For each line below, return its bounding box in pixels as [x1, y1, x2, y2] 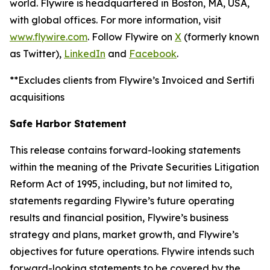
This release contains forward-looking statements [10, 144, 240, 156]
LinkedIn [64, 48, 105, 60]
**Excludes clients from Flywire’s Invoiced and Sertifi [10, 74, 254, 86]
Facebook [129, 48, 177, 60]
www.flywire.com [10, 31, 87, 43]
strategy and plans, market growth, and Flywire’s [10, 228, 239, 240]
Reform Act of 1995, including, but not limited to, [10, 178, 232, 190]
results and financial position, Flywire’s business [10, 212, 228, 224]
